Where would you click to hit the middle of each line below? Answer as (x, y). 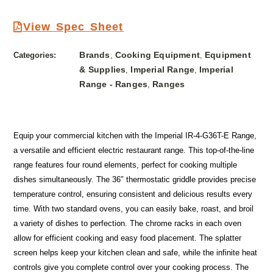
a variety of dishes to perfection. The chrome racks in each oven (128, 224)
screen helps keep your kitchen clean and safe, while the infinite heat (136, 253)
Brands (95, 55)
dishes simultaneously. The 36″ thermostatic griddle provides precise (135, 180)
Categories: (35, 55)
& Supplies (103, 69)
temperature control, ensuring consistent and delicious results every (133, 194)
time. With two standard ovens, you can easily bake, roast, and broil (134, 209)
